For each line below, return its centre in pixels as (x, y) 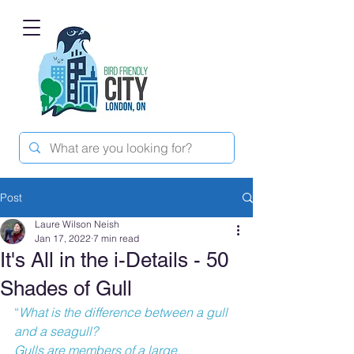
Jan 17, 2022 (63, 238)
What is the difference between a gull (125, 312)
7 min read (116, 238)
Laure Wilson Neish (77, 224)
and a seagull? (56, 331)
